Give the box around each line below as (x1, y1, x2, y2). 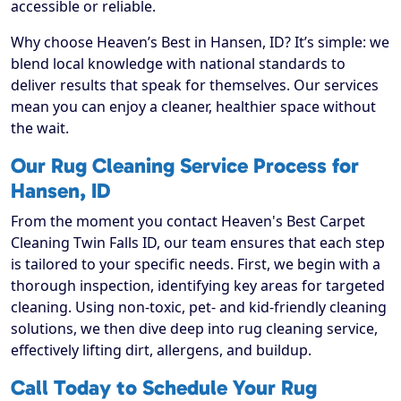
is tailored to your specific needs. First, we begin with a (11, 254, 380, 275)
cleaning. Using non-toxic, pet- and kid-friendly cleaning (11, 297, 387, 318)
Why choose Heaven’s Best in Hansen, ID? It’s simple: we (11, 32, 389, 53)
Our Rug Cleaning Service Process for (11, 153, 359, 179)
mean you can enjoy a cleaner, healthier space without (11, 97, 376, 117)
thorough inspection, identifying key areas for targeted (11, 276, 385, 296)
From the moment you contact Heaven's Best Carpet (11, 211, 365, 232)
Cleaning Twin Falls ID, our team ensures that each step (11, 233, 385, 253)
